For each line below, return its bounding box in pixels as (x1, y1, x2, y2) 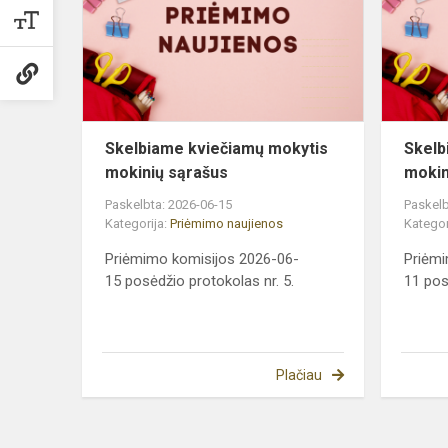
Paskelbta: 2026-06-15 (105, 196, 232, 212)
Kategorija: (105, 215, 170, 231)
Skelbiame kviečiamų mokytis (105, 138, 328, 158)
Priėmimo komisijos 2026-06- (105, 249, 299, 268)
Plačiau (275, 366, 322, 383)
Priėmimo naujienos (170, 215, 283, 231)
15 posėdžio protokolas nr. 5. (105, 271, 294, 290)
